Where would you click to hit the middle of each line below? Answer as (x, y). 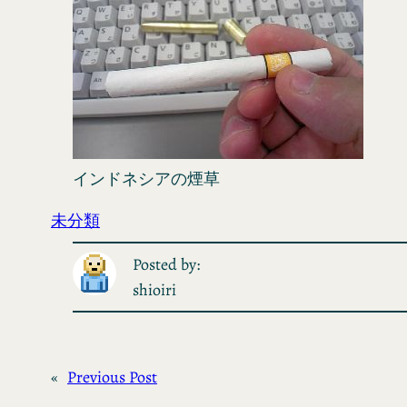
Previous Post (112, 377)
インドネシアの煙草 (146, 179)
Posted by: (166, 265)
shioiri (154, 290)
